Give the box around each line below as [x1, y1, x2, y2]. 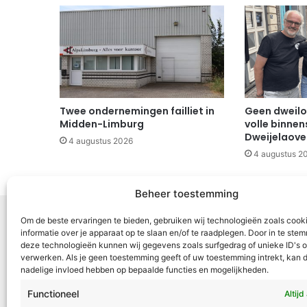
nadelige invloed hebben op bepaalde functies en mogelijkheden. [21, 265, 269, 275]
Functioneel [27, 288, 79, 299]
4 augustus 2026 [69, 136, 133, 147]
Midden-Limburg [60, 117, 144, 132]
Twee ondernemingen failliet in [60, 104, 214, 119]
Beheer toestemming [135, 187, 239, 200]
